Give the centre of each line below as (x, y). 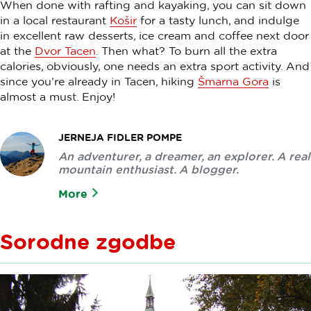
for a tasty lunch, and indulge (218, 20)
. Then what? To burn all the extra (186, 50)
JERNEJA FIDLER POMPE (120, 137)
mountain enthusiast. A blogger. (149, 169)
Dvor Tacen (65, 50)
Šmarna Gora (233, 81)
